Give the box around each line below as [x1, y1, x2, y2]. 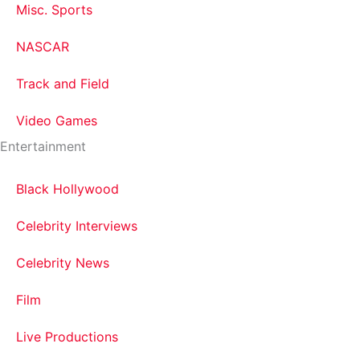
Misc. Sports [16, 2, 92, 18]
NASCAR [16, 39, 69, 55]
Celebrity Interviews [16, 218, 137, 234]
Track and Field [16, 76, 109, 92]
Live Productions [16, 329, 118, 345]
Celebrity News [16, 255, 109, 271]
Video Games [16, 112, 97, 129]
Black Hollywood [16, 181, 119, 197]
